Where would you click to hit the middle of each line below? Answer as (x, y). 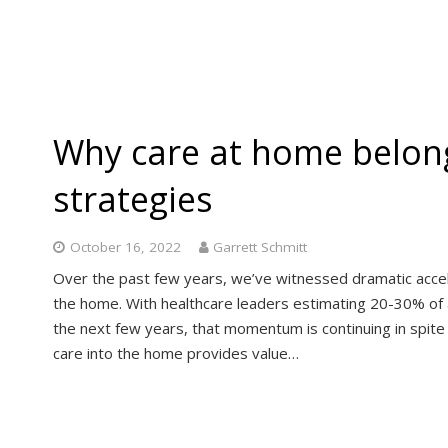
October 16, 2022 (125, 246)
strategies (133, 198)
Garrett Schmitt (260, 246)
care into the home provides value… (176, 353)
